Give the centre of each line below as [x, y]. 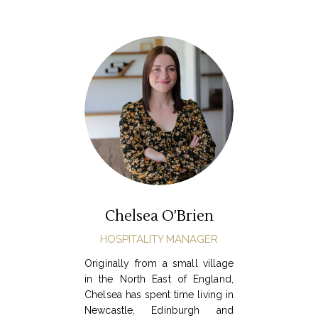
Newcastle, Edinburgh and [159, 311]
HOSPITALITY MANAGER [159, 240]
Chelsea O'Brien [159, 216]
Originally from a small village [159, 264]
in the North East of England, [159, 279]
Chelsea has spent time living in [159, 295]
